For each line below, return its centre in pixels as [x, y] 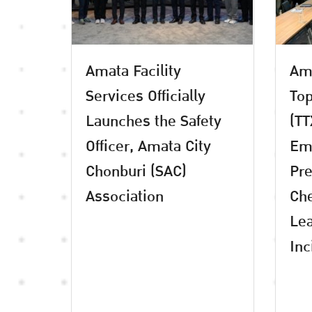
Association [125, 196]
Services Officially [146, 96]
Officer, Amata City [148, 146]
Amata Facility [133, 71]
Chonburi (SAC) [136, 171]
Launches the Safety [154, 121]
